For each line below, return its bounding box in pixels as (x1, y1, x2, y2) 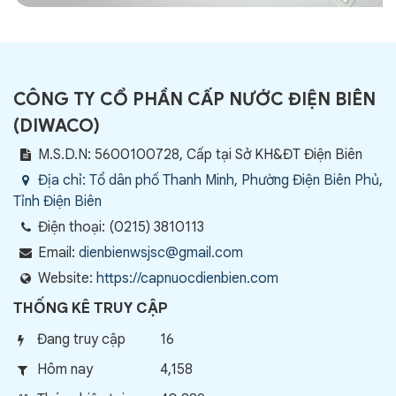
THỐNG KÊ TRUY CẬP (13, 298, 168, 317)
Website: (38, 269, 96, 287)
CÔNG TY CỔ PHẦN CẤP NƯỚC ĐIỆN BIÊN (13, 88, 376, 110)
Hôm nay (37, 360, 93, 378)
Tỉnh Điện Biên (13, 192, 102, 210)
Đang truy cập (37, 330, 126, 348)
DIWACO (19, 114, 94, 137)
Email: (38, 243, 79, 262)
